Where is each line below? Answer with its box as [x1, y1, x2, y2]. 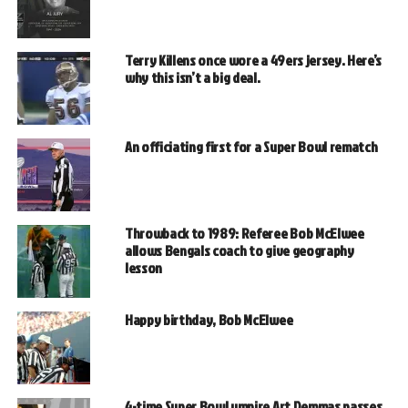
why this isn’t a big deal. [124, 67, 260, 88]
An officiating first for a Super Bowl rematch [124, 137, 378, 158]
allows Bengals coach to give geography [124, 240, 354, 261]
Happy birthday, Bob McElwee [124, 310, 293, 331]
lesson [124, 258, 162, 279]
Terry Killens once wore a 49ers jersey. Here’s [124, 50, 382, 71]
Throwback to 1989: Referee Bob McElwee [124, 223, 364, 244]
